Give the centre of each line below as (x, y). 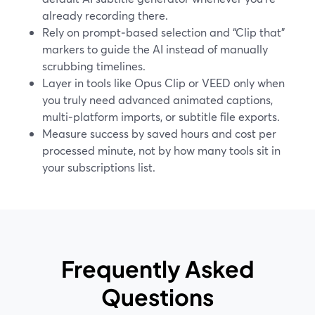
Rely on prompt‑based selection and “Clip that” (163, 32)
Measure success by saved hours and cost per (159, 133)
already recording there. (105, 15)
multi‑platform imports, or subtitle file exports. (161, 116)
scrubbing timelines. (94, 66)
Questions (157, 297)
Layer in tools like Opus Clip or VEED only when (163, 83)
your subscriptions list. (99, 167)
